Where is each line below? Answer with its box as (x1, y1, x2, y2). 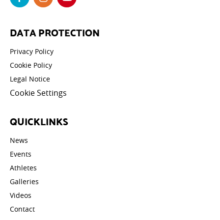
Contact (10, 204, 35, 214)
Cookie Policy (10, 60, 52, 70)
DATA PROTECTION (10, 24, 100, 40)
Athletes (10, 163, 37, 172)
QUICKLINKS (10, 112, 68, 129)
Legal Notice (10, 74, 50, 83)
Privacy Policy (10, 47, 54, 56)
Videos (10, 191, 31, 200)
